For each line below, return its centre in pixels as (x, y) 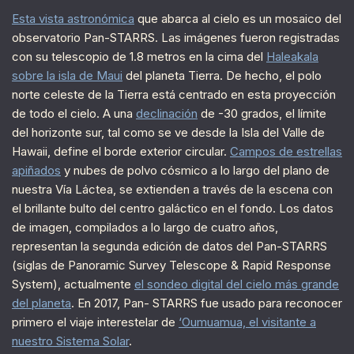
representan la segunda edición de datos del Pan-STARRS (169, 246)
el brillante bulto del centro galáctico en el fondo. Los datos (173, 208)
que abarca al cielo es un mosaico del (238, 18)
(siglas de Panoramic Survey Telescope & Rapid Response (171, 265)
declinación (167, 113)
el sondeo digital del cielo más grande (237, 284)
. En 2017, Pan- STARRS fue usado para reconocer (207, 303)
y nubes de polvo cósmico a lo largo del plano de (195, 170)
